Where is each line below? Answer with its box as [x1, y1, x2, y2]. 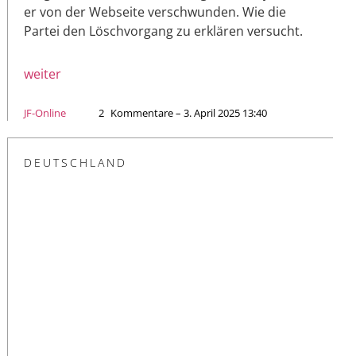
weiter [24, 64, 61, 83]
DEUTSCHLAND [24, 154, 127, 170]
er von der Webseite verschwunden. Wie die [24, 2, 286, 21]
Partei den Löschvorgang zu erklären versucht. [24, 21, 303, 40]
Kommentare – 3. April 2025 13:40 [110, 105, 267, 120]
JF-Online [24, 105, 66, 120]
